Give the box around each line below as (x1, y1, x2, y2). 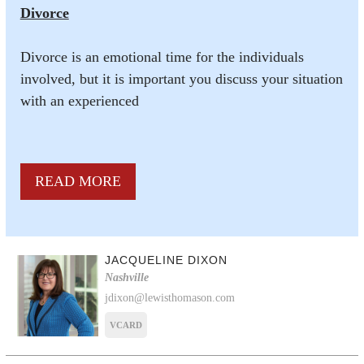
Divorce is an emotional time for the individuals (19, 48, 304, 65)
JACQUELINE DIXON (105, 253, 228, 266)
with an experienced (19, 92, 139, 109)
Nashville (105, 271, 149, 284)
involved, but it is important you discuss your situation (19, 70, 343, 87)
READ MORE (34, 172, 121, 189)
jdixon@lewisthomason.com (105, 291, 236, 304)
